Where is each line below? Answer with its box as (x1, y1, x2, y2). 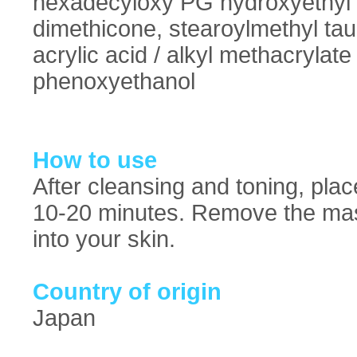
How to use (33, 147, 157, 173)
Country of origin (33, 279, 222, 304)
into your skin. (33, 226, 175, 252)
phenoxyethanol (33, 69, 195, 94)
